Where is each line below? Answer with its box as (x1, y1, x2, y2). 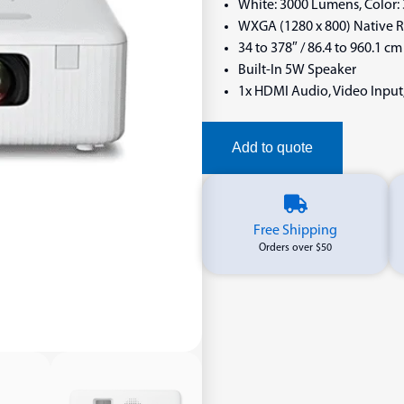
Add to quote (232, 140, 313, 156)
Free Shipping (253, 224, 338, 239)
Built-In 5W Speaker (238, 63, 356, 78)
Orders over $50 (259, 243, 333, 254)
